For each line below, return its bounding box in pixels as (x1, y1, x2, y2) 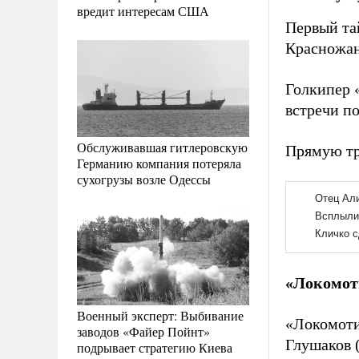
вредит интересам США (77, 2, 209, 19)
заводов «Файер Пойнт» (77, 322, 210, 340)
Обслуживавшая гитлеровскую (77, 138, 248, 155)
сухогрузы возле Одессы (77, 170, 211, 188)
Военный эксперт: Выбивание (77, 306, 244, 324)
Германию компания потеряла (77, 154, 241, 171)
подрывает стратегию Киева (77, 338, 232, 356)
